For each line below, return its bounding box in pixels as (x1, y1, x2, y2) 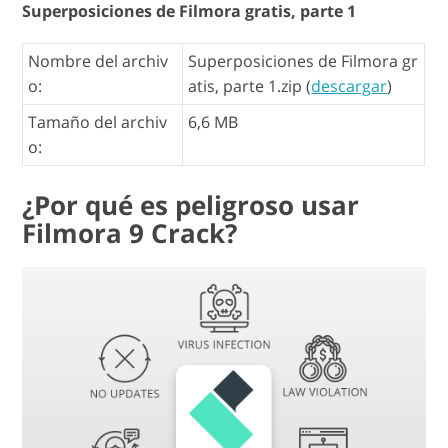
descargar (311, 75, 388, 98)
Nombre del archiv (28, 50, 169, 73)
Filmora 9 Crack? (22, 215, 238, 252)
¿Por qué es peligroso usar (22, 187, 360, 224)
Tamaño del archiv (28, 111, 168, 134)
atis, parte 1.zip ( (188, 75, 312, 98)
